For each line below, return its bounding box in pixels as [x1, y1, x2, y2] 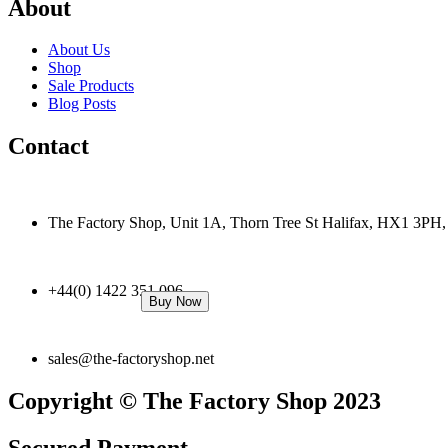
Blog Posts [48, 95, 116, 113]
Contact [8, 133, 89, 160]
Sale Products [48, 77, 134, 95]
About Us [48, 41, 110, 59]
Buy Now [149, 294, 201, 309]
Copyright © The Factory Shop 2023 [8, 388, 381, 415]
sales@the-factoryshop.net [48, 350, 214, 368]
